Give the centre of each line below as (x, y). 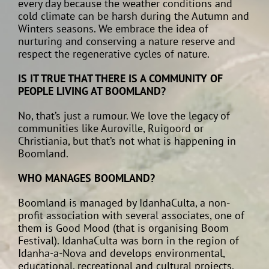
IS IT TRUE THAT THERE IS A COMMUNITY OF (120, 79)
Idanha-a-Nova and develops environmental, (121, 253)
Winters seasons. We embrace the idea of (113, 29)
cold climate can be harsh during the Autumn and (134, 16)
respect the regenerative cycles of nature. (114, 54)
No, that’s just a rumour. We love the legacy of (124, 116)
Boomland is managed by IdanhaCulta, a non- (124, 203)
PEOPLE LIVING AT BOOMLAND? (92, 91)
